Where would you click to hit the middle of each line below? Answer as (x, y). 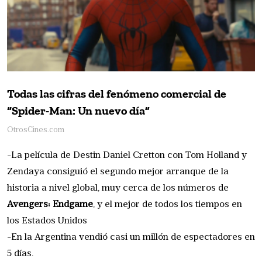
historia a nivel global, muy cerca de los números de (118, 189)
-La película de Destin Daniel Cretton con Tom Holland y (127, 156)
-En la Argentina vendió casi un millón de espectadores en (131, 238)
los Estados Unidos (47, 221)
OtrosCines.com (36, 130)
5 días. (20, 254)
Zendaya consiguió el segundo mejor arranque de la (118, 172)
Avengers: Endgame (50, 205)
